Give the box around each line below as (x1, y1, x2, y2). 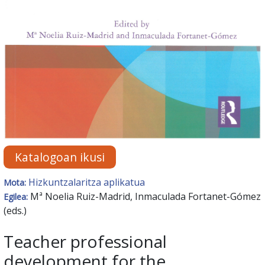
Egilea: (4, 191, 30, 203)
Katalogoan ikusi (15, 149, 105, 166)
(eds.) (4, 204, 27, 218)
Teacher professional (4, 230, 167, 253)
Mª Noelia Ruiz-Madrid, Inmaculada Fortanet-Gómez (30, 190, 261, 203)
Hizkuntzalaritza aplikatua (28, 176, 145, 189)
